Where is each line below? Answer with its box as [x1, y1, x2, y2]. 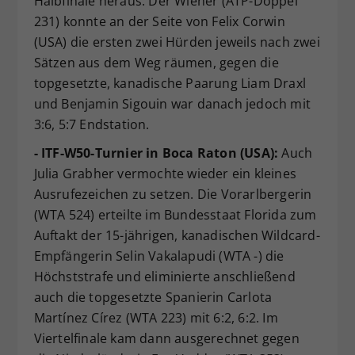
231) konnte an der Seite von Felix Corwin [33, 13, 285, 30]
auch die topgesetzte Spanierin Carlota [33, 288, 273, 306]
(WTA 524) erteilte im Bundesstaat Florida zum [33, 206, 317, 223]
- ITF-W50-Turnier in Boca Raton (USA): [33, 144, 279, 162]
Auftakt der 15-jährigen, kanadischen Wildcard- [33, 227, 320, 244]
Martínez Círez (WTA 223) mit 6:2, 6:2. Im [33, 309, 278, 326]
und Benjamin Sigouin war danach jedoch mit [33, 95, 311, 113]
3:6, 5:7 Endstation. [33, 116, 150, 133]
